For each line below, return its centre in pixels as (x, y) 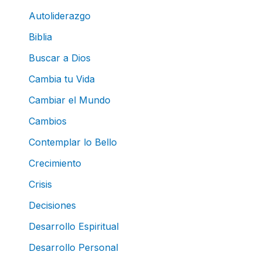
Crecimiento (55, 163)
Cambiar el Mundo (69, 100)
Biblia (40, 37)
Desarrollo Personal (73, 247)
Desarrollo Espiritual (73, 226)
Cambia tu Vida (61, 79)
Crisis (40, 184)
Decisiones (52, 205)
